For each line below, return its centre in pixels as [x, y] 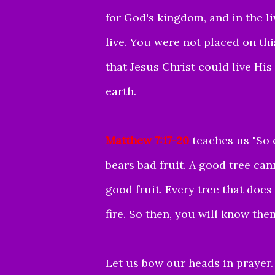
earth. [122, 91]
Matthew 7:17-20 [147, 140]
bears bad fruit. [146, 165]
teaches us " [223, 140]
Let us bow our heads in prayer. [189, 263]
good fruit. [135, 189]
